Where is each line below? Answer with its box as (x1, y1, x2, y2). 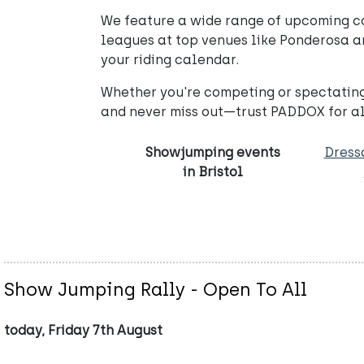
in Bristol (183, 164, 244, 180)
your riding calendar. (101, 52, 239, 67)
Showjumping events (145, 145, 281, 160)
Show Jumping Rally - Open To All (4, 279, 307, 301)
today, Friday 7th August (4, 323, 162, 339)
